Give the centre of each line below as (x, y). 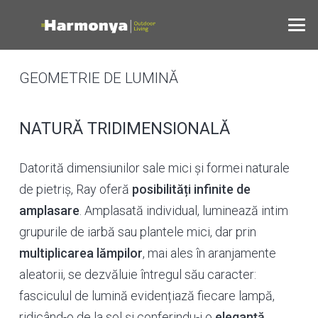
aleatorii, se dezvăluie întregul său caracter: (138, 274)
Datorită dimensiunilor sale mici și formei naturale (154, 168)
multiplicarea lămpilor (81, 253)
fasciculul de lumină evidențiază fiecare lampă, (147, 296)
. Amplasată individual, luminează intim (184, 210)
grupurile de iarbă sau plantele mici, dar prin (138, 232)
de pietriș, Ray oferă (76, 189)
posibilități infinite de (191, 189)
